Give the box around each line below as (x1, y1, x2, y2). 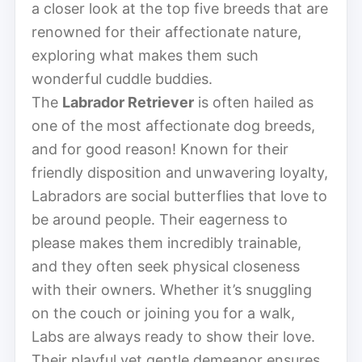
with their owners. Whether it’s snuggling (32, 280, 312, 298)
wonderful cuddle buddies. (32, 69, 213, 87)
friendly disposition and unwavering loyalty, (32, 163, 328, 181)
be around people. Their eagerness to (32, 210, 288, 228)
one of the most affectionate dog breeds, (32, 116, 315, 134)
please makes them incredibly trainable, (32, 234, 301, 251)
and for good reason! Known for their (32, 140, 288, 158)
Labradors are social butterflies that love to (32, 187, 327, 204)
